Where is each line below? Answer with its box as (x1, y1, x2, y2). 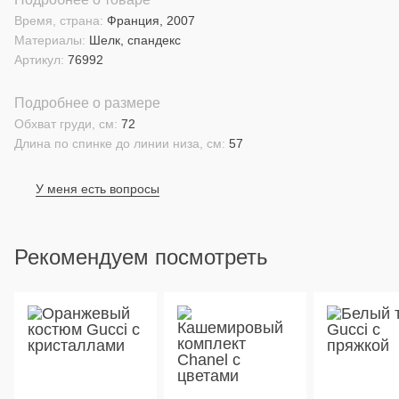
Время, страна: (14, 13, 103, 28)
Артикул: (14, 53, 64, 67)
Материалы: (14, 33, 85, 47)
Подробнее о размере (14, 95, 160, 110)
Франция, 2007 (107, 13, 195, 28)
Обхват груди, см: (14, 117, 118, 131)
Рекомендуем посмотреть (14, 245, 268, 269)
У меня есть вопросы (36, 182, 159, 196)
